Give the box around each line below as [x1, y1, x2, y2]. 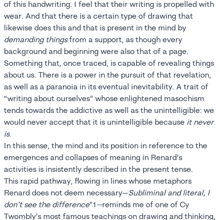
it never [187, 117, 214, 127]
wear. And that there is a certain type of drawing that [4, 11, 193, 21]
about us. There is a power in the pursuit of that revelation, [4, 70, 211, 80]
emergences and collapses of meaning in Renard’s [4, 152, 182, 163]
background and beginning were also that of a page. [4, 46, 189, 56]
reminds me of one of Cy [102, 199, 189, 210]
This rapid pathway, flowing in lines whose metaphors [4, 176, 192, 186]
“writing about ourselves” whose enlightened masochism [4, 93, 204, 104]
